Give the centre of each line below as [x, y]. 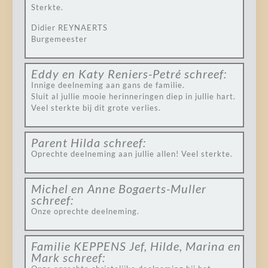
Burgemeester [59, 39]
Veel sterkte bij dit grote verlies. [96, 108]
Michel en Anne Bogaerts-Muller [118, 188]
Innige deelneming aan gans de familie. [108, 85]
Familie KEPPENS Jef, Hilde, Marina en [136, 246]
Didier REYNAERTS [69, 28]
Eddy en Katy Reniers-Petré [106, 74]
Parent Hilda [66, 142]
